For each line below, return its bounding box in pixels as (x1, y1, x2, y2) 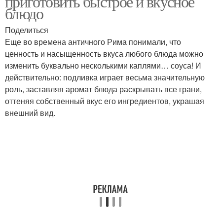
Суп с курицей (33, 39, 83, 49)
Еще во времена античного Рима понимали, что (5, 36, 181, 47)
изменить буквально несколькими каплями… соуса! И (5, 60, 201, 71)
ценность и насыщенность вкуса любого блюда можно (5, 48, 203, 59)
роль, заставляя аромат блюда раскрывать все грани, (5, 83, 202, 95)
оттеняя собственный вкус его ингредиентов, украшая (5, 95, 204, 107)
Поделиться (5, 24, 48, 36)
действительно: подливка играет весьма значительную (5, 72, 205, 83)
